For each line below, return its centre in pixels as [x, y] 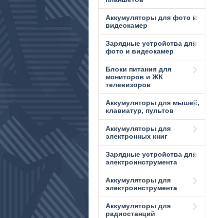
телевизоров [128, 85]
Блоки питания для [138, 69]
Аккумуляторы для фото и [151, 18]
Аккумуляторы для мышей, [153, 103]
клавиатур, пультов [140, 110]
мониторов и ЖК [134, 77]
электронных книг [136, 136]
